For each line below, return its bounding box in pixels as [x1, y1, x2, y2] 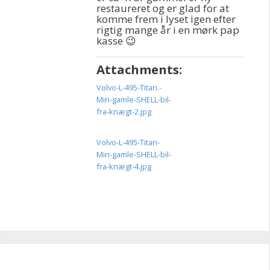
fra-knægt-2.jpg [96, 106, 151, 117]
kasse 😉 [96, 34, 136, 48]
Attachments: [96, 61, 182, 78]
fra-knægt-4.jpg [96, 160, 151, 172]
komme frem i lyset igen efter [96, 12, 236, 26]
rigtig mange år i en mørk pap [96, 23, 239, 37]
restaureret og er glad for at [96, 1, 229, 15]
